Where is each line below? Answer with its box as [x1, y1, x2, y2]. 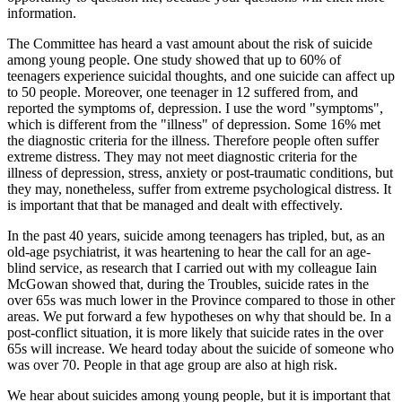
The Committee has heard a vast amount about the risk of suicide [7, 36, 372, 52]
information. [7, 5, 76, 22]
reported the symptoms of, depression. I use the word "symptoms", [7, 100, 383, 117]
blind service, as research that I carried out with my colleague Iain [7, 260, 377, 276]
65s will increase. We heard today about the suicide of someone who [7, 341, 394, 357]
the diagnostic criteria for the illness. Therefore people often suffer [7, 133, 379, 149]
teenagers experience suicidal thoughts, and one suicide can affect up [7, 68, 395, 84]
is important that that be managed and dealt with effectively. [7, 197, 343, 214]
